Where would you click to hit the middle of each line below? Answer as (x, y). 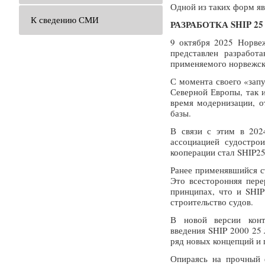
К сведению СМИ (65, 20)
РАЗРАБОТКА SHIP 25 (217, 24)
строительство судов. (212, 202)
